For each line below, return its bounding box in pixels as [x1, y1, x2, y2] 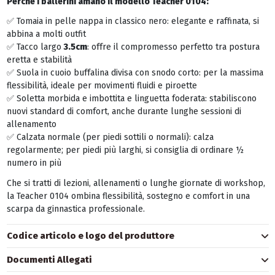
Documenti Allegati [6, 254, 92, 265]
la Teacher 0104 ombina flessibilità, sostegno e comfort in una [6, 190, 250, 201]
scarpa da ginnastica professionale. [6, 203, 145, 214]
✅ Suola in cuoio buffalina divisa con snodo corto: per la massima [6, 68, 263, 79]
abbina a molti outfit [6, 29, 86, 40]
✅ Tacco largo [6, 42, 64, 53]
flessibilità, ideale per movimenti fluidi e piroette [6, 80, 197, 91]
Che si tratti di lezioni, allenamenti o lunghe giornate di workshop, [6, 177, 265, 188]
